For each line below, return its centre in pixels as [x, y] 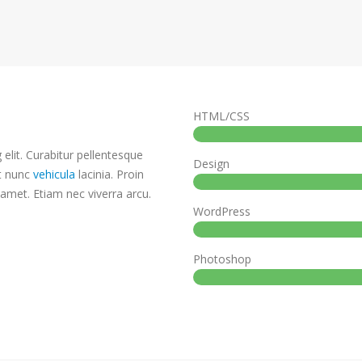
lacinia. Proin [109, 174]
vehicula [54, 174]
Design [211, 163]
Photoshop [222, 259]
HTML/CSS [221, 116]
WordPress [222, 211]
